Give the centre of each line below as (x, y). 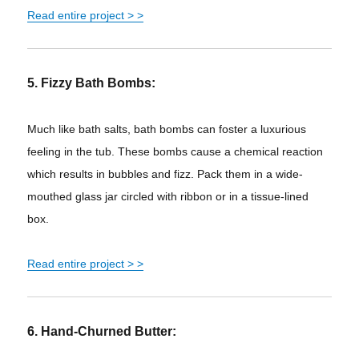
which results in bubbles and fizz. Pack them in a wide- (165, 174)
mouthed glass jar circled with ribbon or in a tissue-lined (168, 197)
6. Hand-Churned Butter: (102, 332)
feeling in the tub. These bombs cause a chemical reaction (175, 152)
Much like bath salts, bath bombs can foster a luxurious (167, 129)
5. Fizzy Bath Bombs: (92, 83)
